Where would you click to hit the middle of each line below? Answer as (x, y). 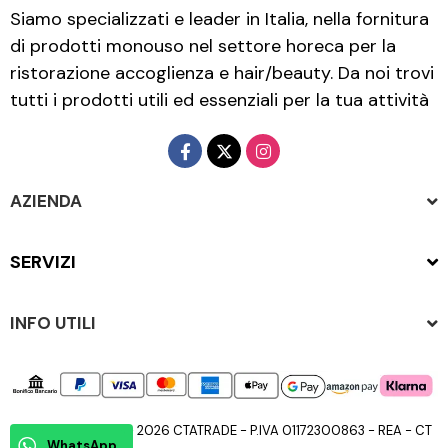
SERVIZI (43, 262)
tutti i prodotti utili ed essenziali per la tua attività (219, 100)
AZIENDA (46, 201)
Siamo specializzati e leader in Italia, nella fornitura (219, 19)
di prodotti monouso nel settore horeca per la (203, 46)
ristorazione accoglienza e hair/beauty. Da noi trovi (222, 73)
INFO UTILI (53, 323)
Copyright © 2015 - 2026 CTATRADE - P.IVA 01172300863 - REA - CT (224, 431)
